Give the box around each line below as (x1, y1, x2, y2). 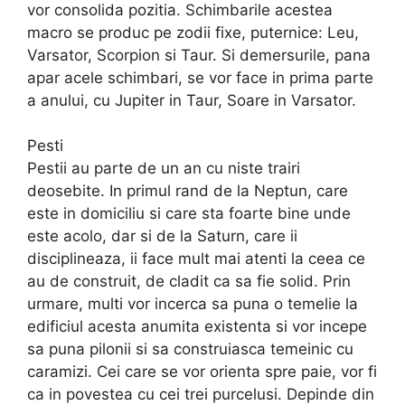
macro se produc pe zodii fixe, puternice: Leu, (27, 23, 359, 42)
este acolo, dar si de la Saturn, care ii (27, 227, 297, 246)
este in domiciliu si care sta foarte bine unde (27, 204, 351, 223)
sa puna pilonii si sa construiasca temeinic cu (27, 340, 353, 359)
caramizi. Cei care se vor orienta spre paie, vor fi (27, 363, 377, 381)
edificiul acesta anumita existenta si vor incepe (27, 317, 367, 336)
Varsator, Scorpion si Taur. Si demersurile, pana (27, 45, 371, 64)
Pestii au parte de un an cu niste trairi (27, 159, 300, 178)
